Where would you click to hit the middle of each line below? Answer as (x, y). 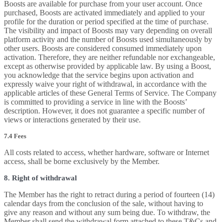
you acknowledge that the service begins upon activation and (99, 75)
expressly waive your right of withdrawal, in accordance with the (105, 84)
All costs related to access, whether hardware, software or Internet (107, 152)
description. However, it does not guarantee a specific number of (104, 111)
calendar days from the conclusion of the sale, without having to (104, 203)
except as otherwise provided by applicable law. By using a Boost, (108, 66)
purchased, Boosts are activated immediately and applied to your (104, 13)
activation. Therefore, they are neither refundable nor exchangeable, (110, 57)
